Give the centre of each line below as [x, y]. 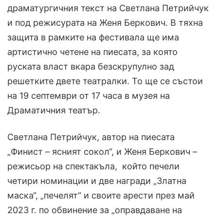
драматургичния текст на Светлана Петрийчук [108, 8]
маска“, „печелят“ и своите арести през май [101, 195]
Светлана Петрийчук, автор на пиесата [91, 137]
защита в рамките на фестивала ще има [93, 37]
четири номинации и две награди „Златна [97, 181]
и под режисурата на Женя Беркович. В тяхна [105, 22]
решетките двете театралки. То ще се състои [105, 81]
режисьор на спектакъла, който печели [93, 166]
